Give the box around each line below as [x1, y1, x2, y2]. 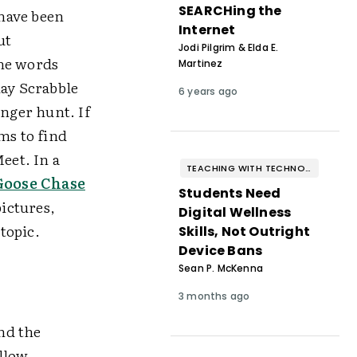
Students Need [178, 184, 281, 202]
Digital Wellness [178, 203, 292, 222]
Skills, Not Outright [178, 222, 310, 241]
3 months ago [178, 289, 250, 303]
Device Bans [178, 241, 263, 260]
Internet [178, 21, 236, 39]
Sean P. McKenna [178, 261, 263, 275]
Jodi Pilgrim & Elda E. [178, 41, 279, 54]
